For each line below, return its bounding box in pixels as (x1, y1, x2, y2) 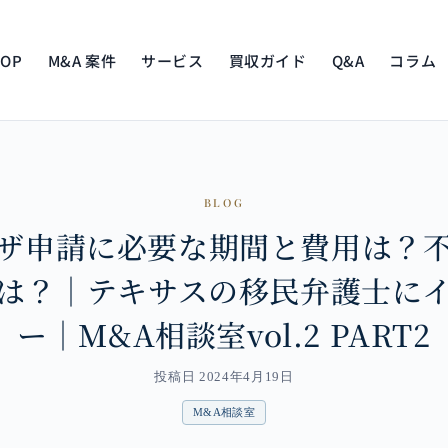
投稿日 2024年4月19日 (154, 369, 294, 384)
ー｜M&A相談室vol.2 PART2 (17, 312, 431, 356)
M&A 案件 (47, 49, 117, 71)
